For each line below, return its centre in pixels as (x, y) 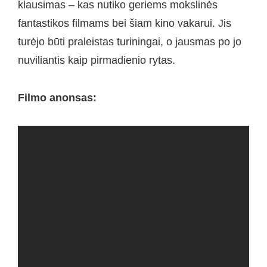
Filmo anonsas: (57, 97)
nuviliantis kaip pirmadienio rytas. (97, 60)
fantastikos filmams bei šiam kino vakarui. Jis (125, 24)
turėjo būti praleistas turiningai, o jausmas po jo (130, 42)
